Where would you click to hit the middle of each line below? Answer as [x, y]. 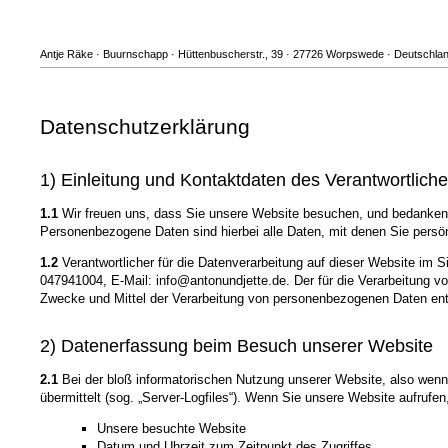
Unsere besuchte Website [171, 429]
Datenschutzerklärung [145, 127]
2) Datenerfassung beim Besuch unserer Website [236, 346]
